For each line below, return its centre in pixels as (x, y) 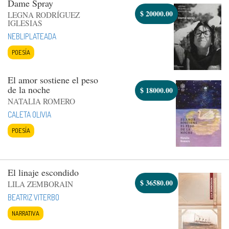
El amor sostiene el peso (53, 79)
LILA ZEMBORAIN (40, 184)
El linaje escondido (43, 172)
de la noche (29, 89)
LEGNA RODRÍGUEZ (44, 15)
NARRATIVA (26, 213)
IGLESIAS (25, 23)
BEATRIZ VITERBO (33, 197)
